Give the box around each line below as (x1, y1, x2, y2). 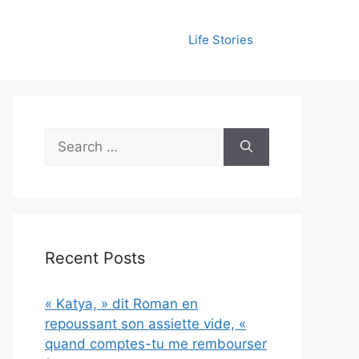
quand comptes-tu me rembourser (45, 336, 267, 352)
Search (44, 129, 89, 145)
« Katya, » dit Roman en (45, 296, 198, 312)
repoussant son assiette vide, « (45, 316, 246, 332)
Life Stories (188, 32, 253, 47)
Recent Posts (45, 248, 145, 268)
